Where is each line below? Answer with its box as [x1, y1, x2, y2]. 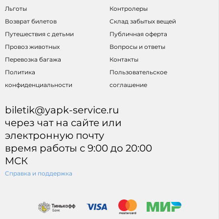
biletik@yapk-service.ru [5, 104, 119, 116]
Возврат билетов [5, 18, 57, 25]
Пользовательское [109, 68, 167, 76]
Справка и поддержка [5, 170, 72, 177]
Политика [5, 68, 35, 76]
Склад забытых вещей [109, 18, 176, 25]
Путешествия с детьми [5, 30, 74, 38]
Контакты [109, 56, 138, 64]
